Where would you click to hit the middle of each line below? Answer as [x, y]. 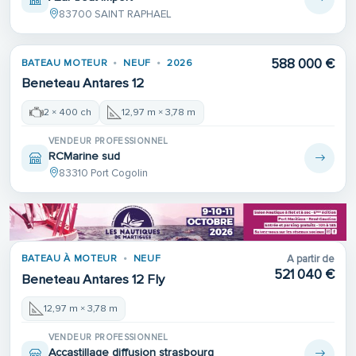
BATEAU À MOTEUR [69, 259]
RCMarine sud [84, 156]
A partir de [311, 259]
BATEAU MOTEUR [64, 63]
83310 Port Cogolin [103, 174]
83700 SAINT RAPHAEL [115, 14]
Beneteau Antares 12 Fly [93, 279]
